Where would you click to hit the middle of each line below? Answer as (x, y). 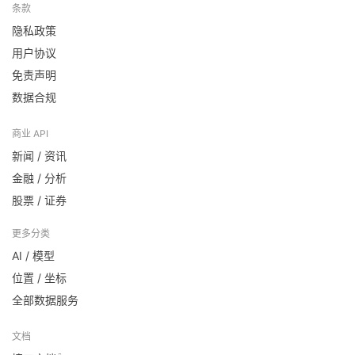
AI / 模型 (33, 256)
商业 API (30, 134)
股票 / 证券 (39, 200)
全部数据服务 (45, 300)
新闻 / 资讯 (39, 156)
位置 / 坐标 (39, 278)
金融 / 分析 (39, 178)
